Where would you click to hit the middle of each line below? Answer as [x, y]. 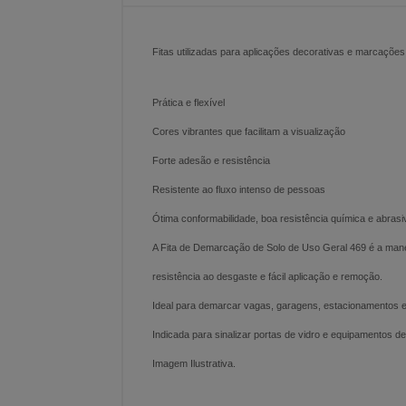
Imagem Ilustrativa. [194, 363]
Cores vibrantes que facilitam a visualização [249, 131]
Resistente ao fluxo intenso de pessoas [239, 189]
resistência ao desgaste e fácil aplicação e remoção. [267, 276]
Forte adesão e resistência [211, 160]
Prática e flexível [188, 102]
